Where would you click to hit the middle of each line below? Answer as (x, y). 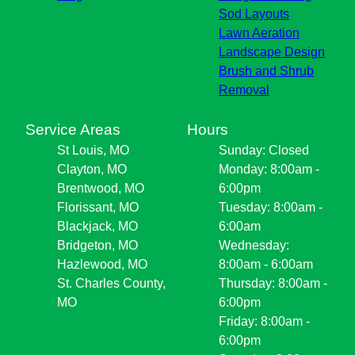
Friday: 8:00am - (264, 321)
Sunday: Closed (264, 150)
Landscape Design (272, 52)
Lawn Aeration (259, 32)
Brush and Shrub (266, 71)
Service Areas (73, 129)
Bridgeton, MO (97, 245)
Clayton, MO (92, 169)
